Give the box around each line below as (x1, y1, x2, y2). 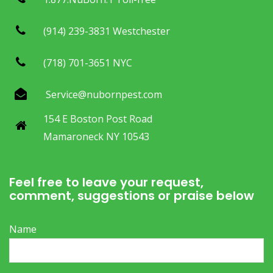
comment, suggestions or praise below (9, 186, 254, 204)
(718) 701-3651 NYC (43, 55, 132, 69)
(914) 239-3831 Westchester (43, 24, 170, 38)
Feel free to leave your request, (9, 173, 204, 191)
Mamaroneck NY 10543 (43, 129, 149, 143)
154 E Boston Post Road (43, 112, 152, 126)
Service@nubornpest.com (43, 87, 162, 101)
